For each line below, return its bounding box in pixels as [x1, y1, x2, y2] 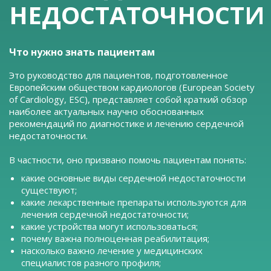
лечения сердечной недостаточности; [21, 208, 189, 221]
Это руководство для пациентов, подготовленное [9, 69, 228, 82]
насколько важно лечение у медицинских [21, 244, 203, 257]
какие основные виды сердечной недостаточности [21, 172, 246, 184]
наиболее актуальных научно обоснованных [9, 105, 204, 118]
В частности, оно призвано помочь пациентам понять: [9, 154, 246, 166]
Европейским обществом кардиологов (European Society [9, 81, 255, 94]
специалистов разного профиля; [21, 256, 161, 269]
